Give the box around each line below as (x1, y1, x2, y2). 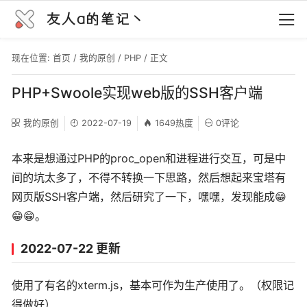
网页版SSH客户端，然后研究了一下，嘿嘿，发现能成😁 (12, 189, 286, 204)
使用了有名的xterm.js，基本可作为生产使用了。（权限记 (12, 278, 294, 293)
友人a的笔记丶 (47, 11, 146, 27)
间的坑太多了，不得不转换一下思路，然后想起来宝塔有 (12, 170, 286, 184)
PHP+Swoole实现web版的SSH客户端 (12, 83, 262, 101)
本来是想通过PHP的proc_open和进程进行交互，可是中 (12, 151, 286, 165)
